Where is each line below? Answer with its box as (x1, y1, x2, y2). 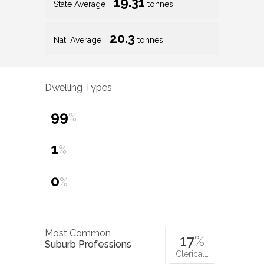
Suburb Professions (45, 239, 131, 250)
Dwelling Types (45, 82, 112, 94)
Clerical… (176, 249, 209, 259)
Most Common (45, 227, 111, 239)
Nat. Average (54, 35, 104, 45)
